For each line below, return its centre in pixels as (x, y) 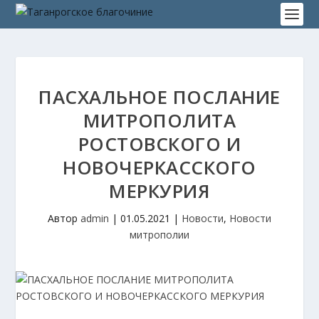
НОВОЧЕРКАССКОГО (159, 167)
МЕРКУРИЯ (159, 191)
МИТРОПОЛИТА (159, 120)
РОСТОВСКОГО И (159, 144)
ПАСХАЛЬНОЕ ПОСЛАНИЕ (159, 97)
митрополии (159, 235)
